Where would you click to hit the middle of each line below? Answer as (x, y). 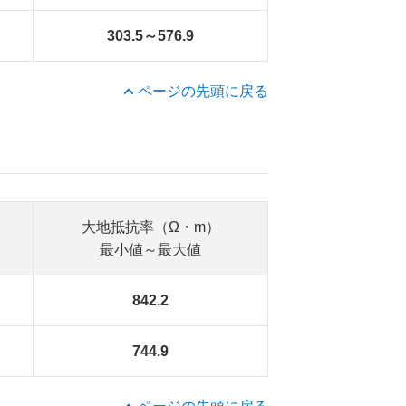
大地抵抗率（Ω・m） (150, 227)
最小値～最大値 (150, 250)
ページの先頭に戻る (203, 91)
